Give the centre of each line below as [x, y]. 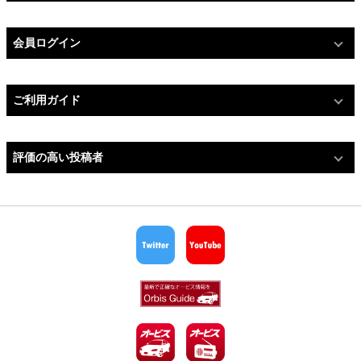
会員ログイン [47, 43]
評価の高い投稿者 [58, 158]
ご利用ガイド [47, 100]
